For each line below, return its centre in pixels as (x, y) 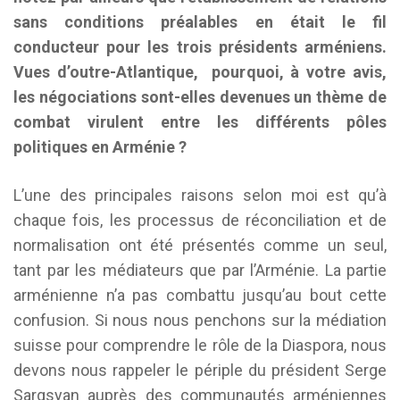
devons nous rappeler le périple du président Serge (200, 370)
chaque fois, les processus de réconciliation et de (200, 220)
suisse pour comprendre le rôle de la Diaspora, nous (200, 345)
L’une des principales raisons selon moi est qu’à (200, 195)
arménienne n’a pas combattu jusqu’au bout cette (200, 295)
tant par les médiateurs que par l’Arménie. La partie (200, 270)
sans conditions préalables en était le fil (200, 22)
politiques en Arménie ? (100, 147)
